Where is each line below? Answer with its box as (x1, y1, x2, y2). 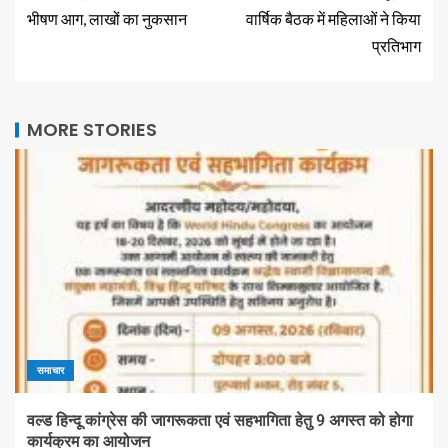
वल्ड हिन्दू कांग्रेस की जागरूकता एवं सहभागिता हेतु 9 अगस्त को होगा (27, 411, 413, 431)
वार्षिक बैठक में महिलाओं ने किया (246, 9, 421, 29)
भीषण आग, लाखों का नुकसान (27, 9, 187, 29)
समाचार (37, 364, 65, 377)
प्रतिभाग (372, 36, 421, 56)
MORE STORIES (27, 117, 157, 143)
